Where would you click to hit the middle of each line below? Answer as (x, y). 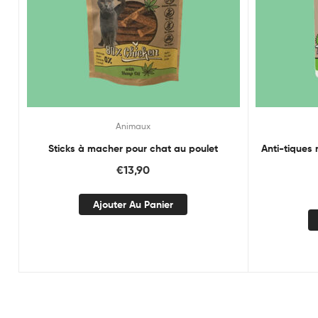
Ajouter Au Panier (133, 205)
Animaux (133, 126)
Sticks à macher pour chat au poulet (133, 148)
